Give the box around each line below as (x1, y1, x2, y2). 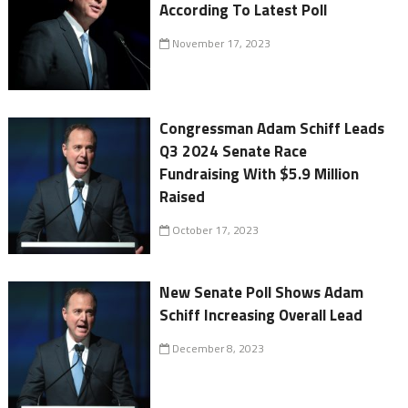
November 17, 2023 (169, 35, 271, 53)
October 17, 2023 (169, 221, 260, 240)
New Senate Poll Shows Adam (159, 280, 364, 305)
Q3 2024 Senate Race (159, 139, 308, 164)
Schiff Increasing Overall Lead (159, 303, 363, 328)
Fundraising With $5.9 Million (159, 162, 360, 187)
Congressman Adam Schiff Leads (159, 117, 385, 141)
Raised (159, 185, 206, 209)
